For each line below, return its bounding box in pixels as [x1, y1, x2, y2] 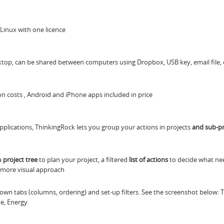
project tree [3, 155, 37, 164]
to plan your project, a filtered [37, 155, 129, 164]
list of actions [129, 155, 168, 164]
